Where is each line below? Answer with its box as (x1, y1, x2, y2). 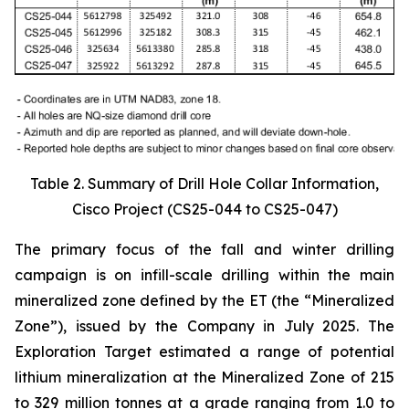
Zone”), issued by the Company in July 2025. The (15, 317, 394, 336)
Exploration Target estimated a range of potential (15, 342, 394, 362)
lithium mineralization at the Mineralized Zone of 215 (15, 368, 394, 387)
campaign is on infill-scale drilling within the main (15, 266, 394, 285)
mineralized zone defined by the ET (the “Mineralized (15, 291, 394, 310)
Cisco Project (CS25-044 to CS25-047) (71, 200, 338, 219)
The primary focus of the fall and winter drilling (15, 240, 394, 259)
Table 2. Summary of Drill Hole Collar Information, (30, 174, 379, 194)
